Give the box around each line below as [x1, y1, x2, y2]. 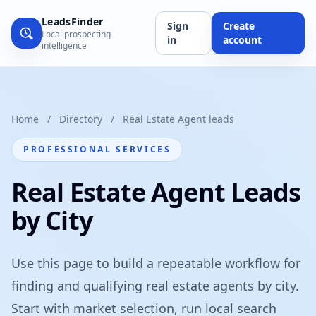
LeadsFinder [41, 15, 104, 28]
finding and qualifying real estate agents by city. [11, 277, 299, 294]
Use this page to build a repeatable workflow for [11, 255, 300, 272]
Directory [59, 112, 102, 126]
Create [222, 19, 255, 32]
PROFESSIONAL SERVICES [23, 143, 171, 155]
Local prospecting [41, 28, 111, 40]
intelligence [41, 39, 87, 51]
